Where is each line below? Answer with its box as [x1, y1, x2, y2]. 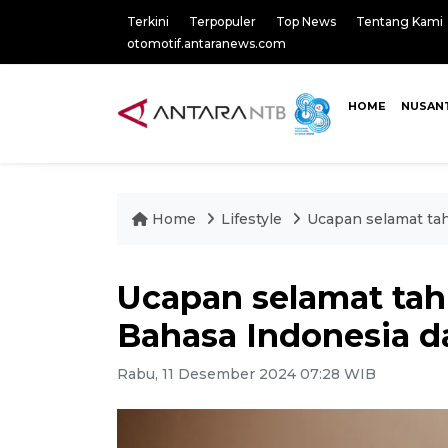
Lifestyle [221, 210, 282, 228]
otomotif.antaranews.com [127, 36, 286, 51]
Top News [276, 14, 336, 29]
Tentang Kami [356, 14, 443, 29]
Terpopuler [189, 14, 256, 29]
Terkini [127, 14, 169, 29]
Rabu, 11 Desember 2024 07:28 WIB [117, 365, 376, 383]
